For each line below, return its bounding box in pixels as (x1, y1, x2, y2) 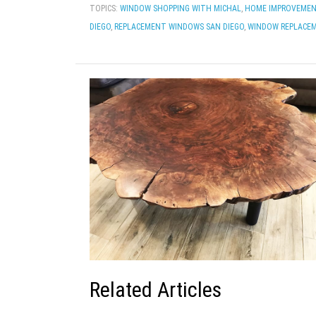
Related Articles (90, 277, 221, 303)
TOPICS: (90, 3, 120, 13)
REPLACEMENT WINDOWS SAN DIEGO (114, 21, 244, 32)
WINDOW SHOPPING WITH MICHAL (120, 3, 241, 13)
